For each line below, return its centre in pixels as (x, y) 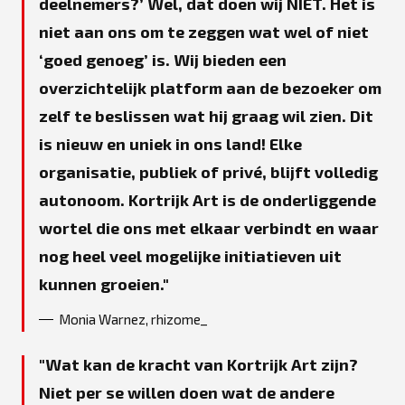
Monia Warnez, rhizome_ (133, 319)
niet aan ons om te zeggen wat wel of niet (204, 31)
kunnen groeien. (101, 283)
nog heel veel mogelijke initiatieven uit (190, 255)
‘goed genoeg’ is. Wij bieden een (163, 59)
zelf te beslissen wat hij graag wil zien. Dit (206, 115)
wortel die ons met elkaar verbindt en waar (209, 227)
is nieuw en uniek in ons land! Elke (170, 143)
